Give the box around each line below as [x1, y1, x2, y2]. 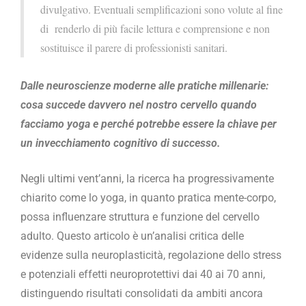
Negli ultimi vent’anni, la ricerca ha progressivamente [20, 171, 274, 185]
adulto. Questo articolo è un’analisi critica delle [20, 229, 244, 242]
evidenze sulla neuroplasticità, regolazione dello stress [20, 248, 281, 262]
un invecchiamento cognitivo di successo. [20, 136, 221, 150]
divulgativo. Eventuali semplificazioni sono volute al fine [40, 1, 283, 16]
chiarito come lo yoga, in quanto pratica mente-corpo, [20, 191, 276, 204]
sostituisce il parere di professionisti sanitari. [40, 40, 227, 55]
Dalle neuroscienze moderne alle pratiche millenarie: [20, 79, 268, 92]
